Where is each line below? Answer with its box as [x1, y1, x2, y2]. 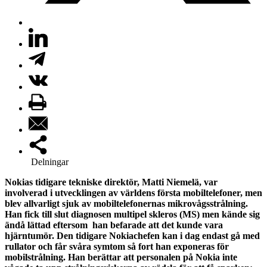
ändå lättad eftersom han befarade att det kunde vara [5, 219, 223, 230]
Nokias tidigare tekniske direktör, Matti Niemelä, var [5, 176, 218, 187]
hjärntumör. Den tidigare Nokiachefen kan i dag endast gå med [5, 230, 260, 241]
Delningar [31, 156, 69, 167]
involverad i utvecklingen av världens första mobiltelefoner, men [5, 187, 262, 198]
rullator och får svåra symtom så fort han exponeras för [5, 241, 229, 252]
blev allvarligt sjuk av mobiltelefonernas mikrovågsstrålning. [5, 198, 248, 209]
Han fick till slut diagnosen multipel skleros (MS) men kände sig [5, 209, 260, 219]
